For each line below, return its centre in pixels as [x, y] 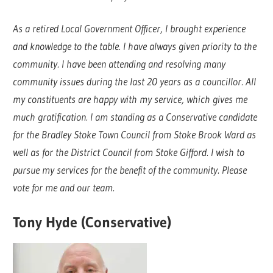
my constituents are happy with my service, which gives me [130, 99]
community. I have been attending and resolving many [119, 64]
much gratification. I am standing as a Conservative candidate [135, 117]
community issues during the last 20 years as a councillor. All [135, 82]
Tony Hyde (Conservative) [92, 222]
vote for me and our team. [64, 188]
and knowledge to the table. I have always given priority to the [135, 46]
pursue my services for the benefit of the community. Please [130, 170]
